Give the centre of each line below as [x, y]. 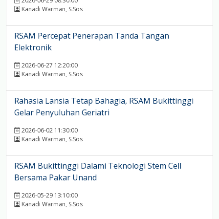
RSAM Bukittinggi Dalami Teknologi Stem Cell [98, 166]
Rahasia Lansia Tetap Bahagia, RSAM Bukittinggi [104, 101]
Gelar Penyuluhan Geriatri [62, 113]
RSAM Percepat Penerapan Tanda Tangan [92, 36]
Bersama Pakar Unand [55, 178]
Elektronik [33, 48]
